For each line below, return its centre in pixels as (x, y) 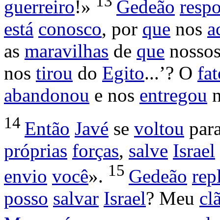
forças (96, 151)
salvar (76, 198)
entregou (173, 95)
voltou (159, 129)
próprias (36, 151)
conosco (70, 29)
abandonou (47, 95)
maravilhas (67, 51)
